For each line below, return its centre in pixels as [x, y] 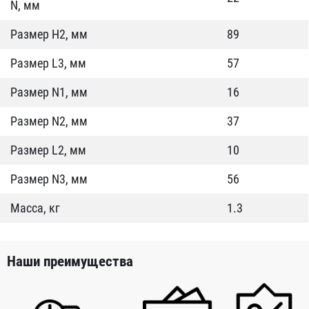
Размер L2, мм [48, 150]
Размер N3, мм [49, 179]
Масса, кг [35, 208]
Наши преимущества [70, 262]
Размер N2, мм [49, 121]
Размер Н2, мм [49, 34]
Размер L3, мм [48, 63]
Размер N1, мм [49, 92]
